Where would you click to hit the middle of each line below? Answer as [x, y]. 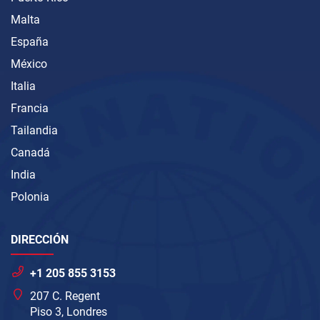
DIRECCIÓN [40, 240]
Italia [23, 86]
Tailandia [34, 131]
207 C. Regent [65, 296]
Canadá [30, 153]
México [29, 64]
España [30, 42]
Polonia [30, 197]
